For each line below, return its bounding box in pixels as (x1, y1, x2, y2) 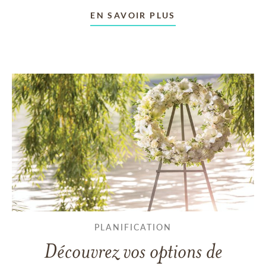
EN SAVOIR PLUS (90, 9, 176, 20)
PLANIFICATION (94, 221, 172, 232)
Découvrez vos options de (43, 237, 223, 264)
